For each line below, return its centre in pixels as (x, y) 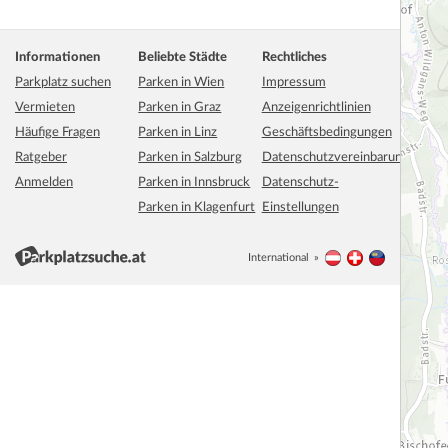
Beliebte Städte (183, 57)
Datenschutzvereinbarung (335, 157)
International (278, 257)
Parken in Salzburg (190, 157)
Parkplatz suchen (63, 82)
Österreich (367, 263)
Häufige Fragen (57, 132)
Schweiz (383, 263)
